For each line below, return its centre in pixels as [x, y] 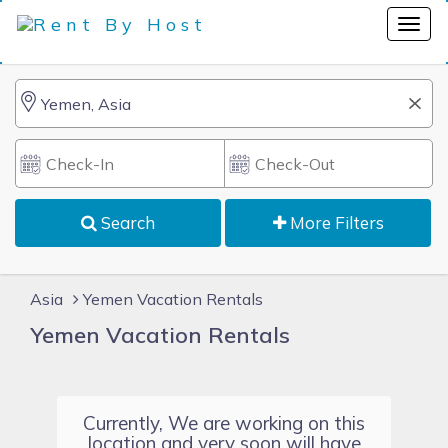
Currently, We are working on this [224, 423]
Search [126, 222]
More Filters [334, 222]
